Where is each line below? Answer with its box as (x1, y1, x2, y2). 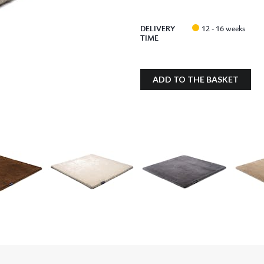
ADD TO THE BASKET (153, 74, 239, 85)
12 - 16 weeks (202, 24, 246, 34)
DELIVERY (140, 24, 175, 34)
